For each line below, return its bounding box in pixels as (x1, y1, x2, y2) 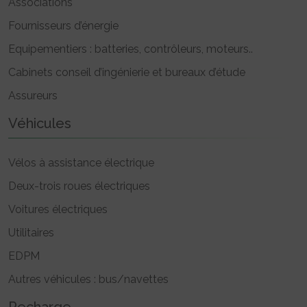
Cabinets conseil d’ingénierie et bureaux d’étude (8, 65, 245, 79)
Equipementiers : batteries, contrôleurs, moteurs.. (8, 42, 253, 56)
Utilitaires (8, 225, 54, 239)
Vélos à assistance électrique (8, 156, 154, 169)
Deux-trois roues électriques (8, 179, 150, 193)
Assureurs (8, 88, 58, 102)
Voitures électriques (8, 202, 108, 216)
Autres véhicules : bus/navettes (8, 272, 169, 286)
